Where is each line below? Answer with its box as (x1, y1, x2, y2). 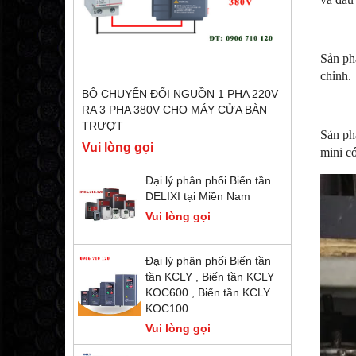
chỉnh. (320, 68, 351, 83)
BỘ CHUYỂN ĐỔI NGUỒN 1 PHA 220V (82, 87, 278, 101)
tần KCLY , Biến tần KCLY (145, 270, 274, 284)
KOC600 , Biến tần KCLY (145, 286, 270, 300)
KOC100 (145, 302, 188, 315)
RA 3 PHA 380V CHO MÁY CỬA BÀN (82, 103, 267, 117)
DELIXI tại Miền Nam (145, 190, 250, 203)
